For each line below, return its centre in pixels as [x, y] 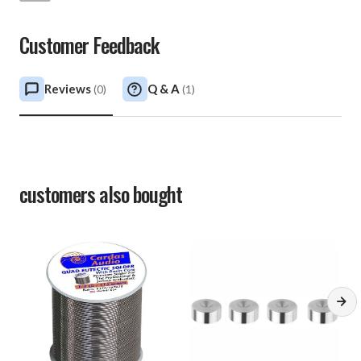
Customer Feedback [89, 45]
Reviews [69, 89]
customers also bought [101, 194]
